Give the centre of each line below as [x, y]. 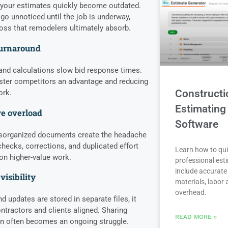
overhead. [191, 193]
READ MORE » [196, 217]
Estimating [200, 109]
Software [196, 124]
